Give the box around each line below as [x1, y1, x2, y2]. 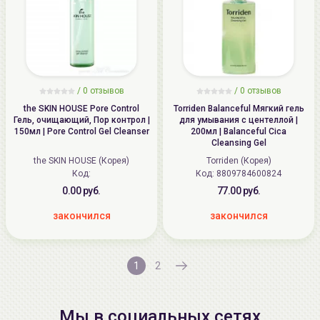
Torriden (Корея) [206, 155, 271, 166]
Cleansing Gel [211, 137, 266, 148]
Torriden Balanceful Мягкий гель [173, 103, 304, 114]
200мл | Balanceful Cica [191, 126, 286, 136]
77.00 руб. [216, 184, 261, 196]
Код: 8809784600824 [196, 168, 281, 179]
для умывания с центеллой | [179, 114, 298, 125]
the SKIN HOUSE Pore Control [24, 103, 139, 114]
